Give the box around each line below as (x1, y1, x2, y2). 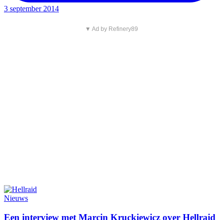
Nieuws (4, 193, 28, 202)
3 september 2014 (4, 4, 59, 13)
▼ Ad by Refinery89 (84, 25, 138, 32)
